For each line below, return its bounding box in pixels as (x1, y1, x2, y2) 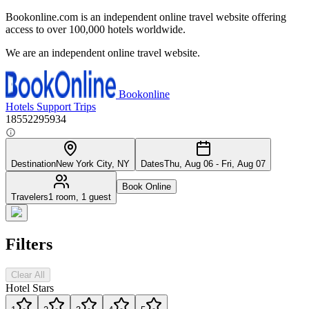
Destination (11, 159, 56, 169)
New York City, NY (56, 159, 130, 169)
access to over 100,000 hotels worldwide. (6, 23, 186, 35)
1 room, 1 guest (48, 192, 111, 202)
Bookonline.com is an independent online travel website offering (6, 11, 286, 23)
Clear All (11, 269, 45, 280)
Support (37, 101, 74, 112)
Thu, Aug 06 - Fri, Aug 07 (164, 159, 266, 169)
